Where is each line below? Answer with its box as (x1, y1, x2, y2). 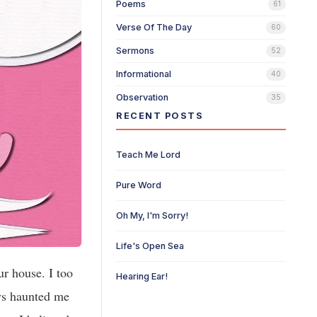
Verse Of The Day (116, 22, 192, 33)
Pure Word (116, 180, 161, 190)
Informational (116, 69, 171, 79)
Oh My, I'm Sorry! (116, 210, 188, 221)
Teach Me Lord (116, 149, 180, 160)
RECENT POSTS (116, 110, 203, 121)
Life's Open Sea (116, 241, 184, 251)
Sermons (116, 45, 154, 56)
